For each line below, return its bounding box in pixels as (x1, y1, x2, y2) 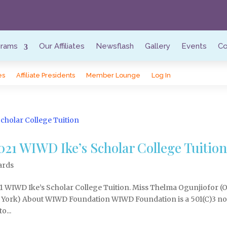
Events (181, 42, 207, 51)
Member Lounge (86, 71, 141, 79)
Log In (152, 71, 171, 79)
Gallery (145, 42, 171, 51)
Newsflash (96, 42, 134, 51)
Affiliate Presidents (16, 71, 75, 79)
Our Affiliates (39, 42, 85, 51)
